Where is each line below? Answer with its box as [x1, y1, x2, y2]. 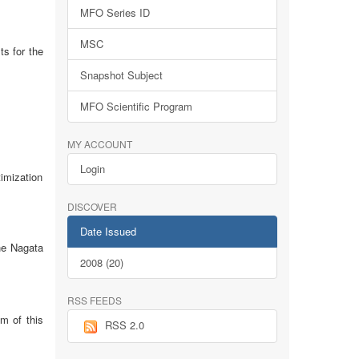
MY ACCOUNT [67, 137, 132, 151]
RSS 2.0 [104, 317, 144, 333]
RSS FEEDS [67, 293, 122, 307]
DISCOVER [67, 200, 117, 213]
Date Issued [79, 224, 136, 239]
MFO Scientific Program [79, 99, 192, 114]
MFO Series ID [79, 5, 150, 20]
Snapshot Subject [79, 67, 163, 83]
